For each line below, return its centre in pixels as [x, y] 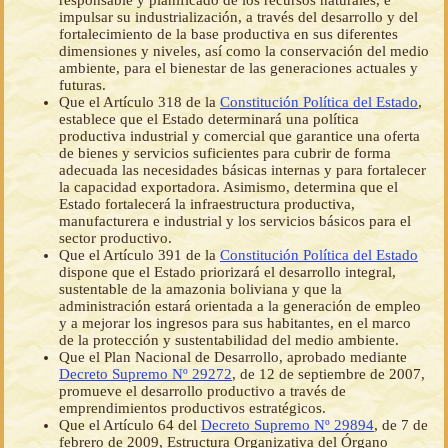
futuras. [82, 85]
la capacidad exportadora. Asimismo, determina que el [228, 187]
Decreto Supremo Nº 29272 [145, 374]
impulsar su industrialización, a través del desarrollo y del [238, 17]
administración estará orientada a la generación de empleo [240, 306]
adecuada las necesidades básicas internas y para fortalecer [242, 170]
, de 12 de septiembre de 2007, [328, 374]
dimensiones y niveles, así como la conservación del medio [244, 51]
